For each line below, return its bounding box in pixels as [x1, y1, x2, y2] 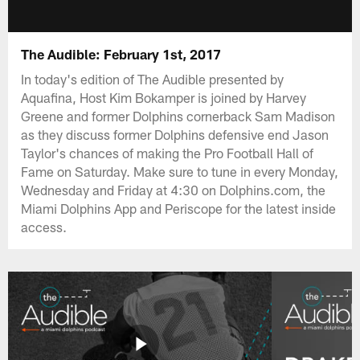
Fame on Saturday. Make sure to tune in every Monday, [21, 162, 339, 179]
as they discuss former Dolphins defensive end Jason [21, 125, 329, 142]
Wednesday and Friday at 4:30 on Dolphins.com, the [21, 181, 326, 198]
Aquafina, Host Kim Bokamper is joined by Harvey [21, 88, 307, 105]
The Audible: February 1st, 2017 [21, 45, 222, 62]
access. [21, 218, 67, 235]
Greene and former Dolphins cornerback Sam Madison [21, 107, 336, 124]
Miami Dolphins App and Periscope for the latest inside [21, 199, 337, 216]
